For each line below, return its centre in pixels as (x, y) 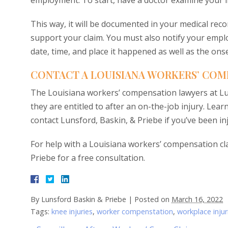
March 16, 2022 (197, 199)
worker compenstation (135, 211)
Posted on (153, 199)
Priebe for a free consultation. (88, 158)
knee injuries (72, 211)
